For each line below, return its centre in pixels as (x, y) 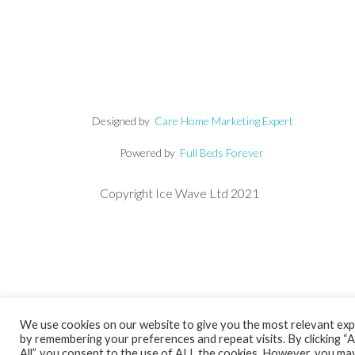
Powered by (149, 153)
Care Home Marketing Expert (224, 121)
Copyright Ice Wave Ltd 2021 (179, 193)
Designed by (104, 121)
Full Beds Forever (222, 153)
